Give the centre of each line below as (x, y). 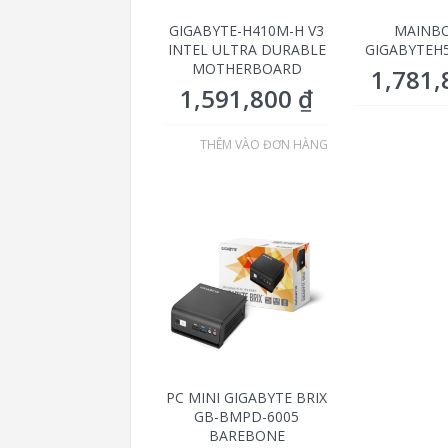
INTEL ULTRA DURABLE (246, 50)
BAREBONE (246, 436)
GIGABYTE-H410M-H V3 (247, 31)
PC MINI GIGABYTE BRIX (247, 398)
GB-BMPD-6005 (247, 417)
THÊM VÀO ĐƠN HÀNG (264, 145)
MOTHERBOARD (246, 69)
